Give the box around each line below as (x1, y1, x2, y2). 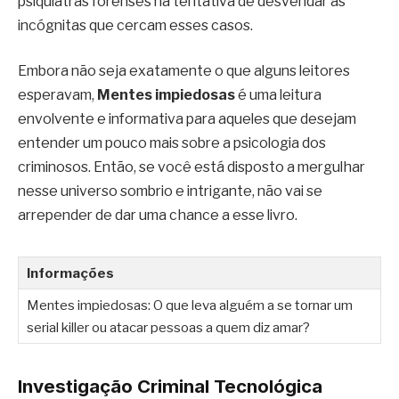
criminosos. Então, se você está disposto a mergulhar (18, 159, 365, 176)
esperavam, (18, 86, 97, 104)
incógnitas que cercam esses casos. (18, 16, 253, 34)
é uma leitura (235, 86, 322, 104)
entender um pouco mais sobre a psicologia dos (18, 134, 326, 152)
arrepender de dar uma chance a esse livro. (18, 207, 297, 224)
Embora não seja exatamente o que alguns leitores (18, 62, 350, 80)
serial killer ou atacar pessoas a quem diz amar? (27, 319, 310, 337)
